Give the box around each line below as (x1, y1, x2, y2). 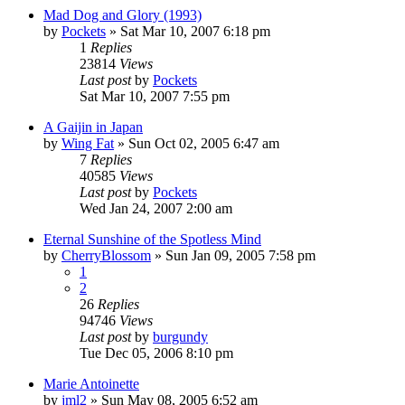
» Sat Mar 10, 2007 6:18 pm (106, 23, 270, 39)
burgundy (153, 328, 208, 344)
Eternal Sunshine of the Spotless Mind (43, 231, 261, 247)
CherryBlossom (61, 247, 151, 263)
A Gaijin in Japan (43, 118, 143, 135)
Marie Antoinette (43, 375, 139, 391)
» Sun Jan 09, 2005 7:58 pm (151, 247, 316, 263)
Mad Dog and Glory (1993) (43, 6, 202, 23)
